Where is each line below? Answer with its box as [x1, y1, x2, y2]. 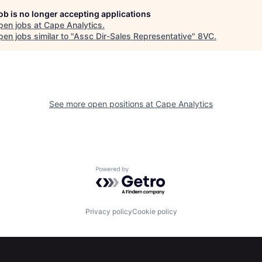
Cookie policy [132, 206, 177, 216]
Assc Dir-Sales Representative [74, 30, 192, 41]
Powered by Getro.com [95, 166, 198, 178]
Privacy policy [85, 206, 132, 216]
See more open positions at [49, 98, 156, 109]
